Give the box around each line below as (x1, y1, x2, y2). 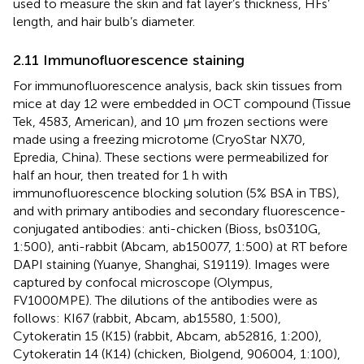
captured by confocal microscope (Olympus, (13, 274, 273, 290)
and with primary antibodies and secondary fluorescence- (13, 202, 346, 219)
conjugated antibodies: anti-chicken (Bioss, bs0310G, (13, 220, 321, 236)
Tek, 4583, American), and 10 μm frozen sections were (13, 113, 328, 129)
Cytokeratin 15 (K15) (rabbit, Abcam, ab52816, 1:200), (13, 327, 322, 344)
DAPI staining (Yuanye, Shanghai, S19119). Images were (13, 256, 330, 272)
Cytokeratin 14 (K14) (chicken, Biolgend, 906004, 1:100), (13, 345, 340, 362)
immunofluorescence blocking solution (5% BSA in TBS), (13, 184, 340, 201)
